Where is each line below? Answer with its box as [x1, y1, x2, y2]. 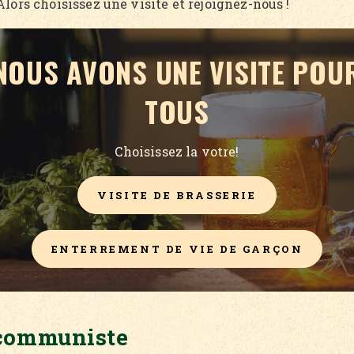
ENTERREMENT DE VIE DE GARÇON [51, 241, 303, 256]
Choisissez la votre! [115, 142, 239, 160]
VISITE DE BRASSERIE [97, 187, 257, 202]
